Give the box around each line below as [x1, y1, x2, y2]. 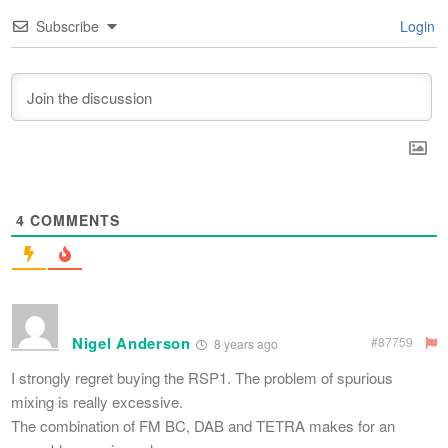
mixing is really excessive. [11, 391, 183, 412]
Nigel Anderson [72, 332, 191, 354]
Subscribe [36, 16, 99, 36]
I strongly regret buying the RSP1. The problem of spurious [11, 367, 393, 388]
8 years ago [210, 335, 278, 352]
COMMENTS [25, 210, 120, 230]
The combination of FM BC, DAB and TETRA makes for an [11, 415, 395, 436]
